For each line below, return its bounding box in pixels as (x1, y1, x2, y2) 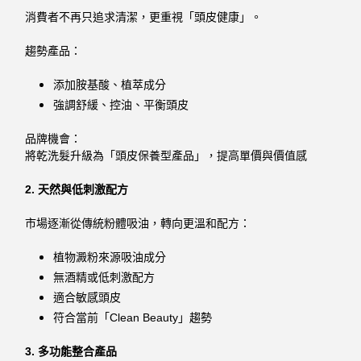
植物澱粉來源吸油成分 (53, 250, 167, 263)
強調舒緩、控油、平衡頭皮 (53, 98, 189, 111)
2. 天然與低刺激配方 (25, 182, 129, 196)
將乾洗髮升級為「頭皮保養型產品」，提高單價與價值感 (25, 148, 308, 162)
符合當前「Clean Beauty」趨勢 (53, 311, 213, 325)
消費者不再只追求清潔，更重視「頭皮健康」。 (25, 10, 263, 23)
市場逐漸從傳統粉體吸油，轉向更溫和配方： (25, 216, 251, 230)
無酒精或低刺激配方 (53, 271, 156, 284)
